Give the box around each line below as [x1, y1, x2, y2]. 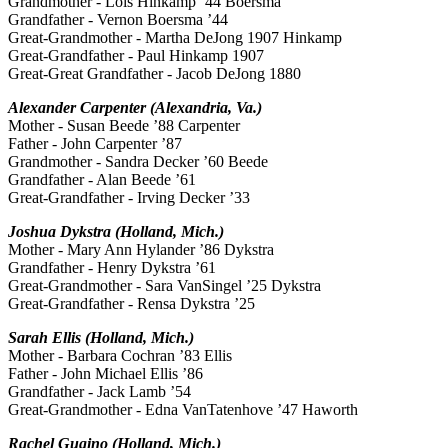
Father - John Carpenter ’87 [8, 135, 182, 153]
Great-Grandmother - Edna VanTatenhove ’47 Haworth [8, 401, 358, 419]
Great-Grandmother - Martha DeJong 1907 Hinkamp [8, 29, 342, 47]
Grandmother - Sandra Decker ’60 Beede [8, 153, 268, 171]
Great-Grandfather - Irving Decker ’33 [8, 189, 250, 207]
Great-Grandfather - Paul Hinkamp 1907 [8, 47, 264, 65]
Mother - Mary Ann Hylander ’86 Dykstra [8, 241, 274, 259]
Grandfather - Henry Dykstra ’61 [8, 259, 216, 277]
